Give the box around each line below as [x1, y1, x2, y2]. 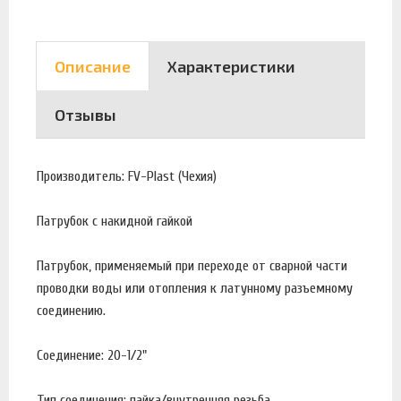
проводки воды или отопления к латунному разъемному [37, 280, 353, 296]
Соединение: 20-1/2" [37, 347, 147, 363]
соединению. [37, 303, 106, 319]
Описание [55, 55, 131, 76]
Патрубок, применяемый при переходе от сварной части [37, 258, 347, 274]
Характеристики [167, 55, 295, 76]
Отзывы [55, 104, 116, 124]
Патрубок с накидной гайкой [37, 213, 192, 229]
